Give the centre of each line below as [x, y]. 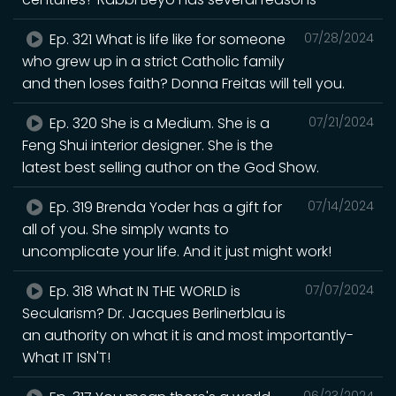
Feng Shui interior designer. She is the [148, 145]
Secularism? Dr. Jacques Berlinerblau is [154, 313]
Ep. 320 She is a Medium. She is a [158, 123]
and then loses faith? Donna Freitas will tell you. [183, 83]
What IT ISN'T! [66, 357]
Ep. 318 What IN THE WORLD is [144, 291]
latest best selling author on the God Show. [171, 167]
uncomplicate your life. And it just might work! [177, 251]
